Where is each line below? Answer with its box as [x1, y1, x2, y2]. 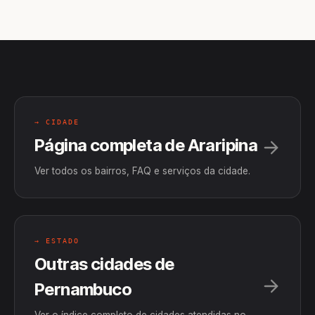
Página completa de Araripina [34, 135, 258, 155]
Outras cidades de [34, 254, 174, 274]
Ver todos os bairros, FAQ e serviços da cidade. [34, 165, 250, 176]
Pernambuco [34, 279, 131, 300]
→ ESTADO [34, 237, 79, 245]
